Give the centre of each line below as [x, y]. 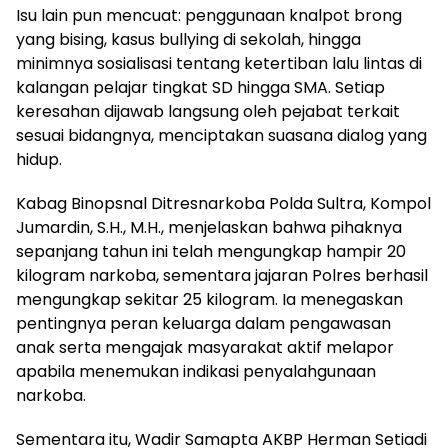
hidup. [39, 160]
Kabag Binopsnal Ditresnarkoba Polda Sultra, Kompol [223, 204]
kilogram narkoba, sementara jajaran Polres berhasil [222, 276]
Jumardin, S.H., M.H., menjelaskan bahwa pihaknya [209, 228]
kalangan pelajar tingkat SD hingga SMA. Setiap [200, 88]
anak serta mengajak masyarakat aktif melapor [205, 348]
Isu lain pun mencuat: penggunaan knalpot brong [209, 16]
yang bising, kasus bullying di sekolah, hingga [188, 40]
